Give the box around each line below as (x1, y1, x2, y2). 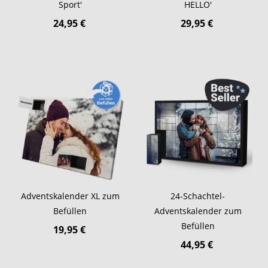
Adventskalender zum (154, 205, 242, 217)
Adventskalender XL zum (20, 190, 120, 202)
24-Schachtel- (170, 190, 226, 202)
